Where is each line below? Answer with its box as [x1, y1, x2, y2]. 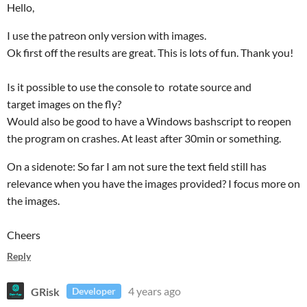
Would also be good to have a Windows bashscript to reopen [7, 114, 291, 127]
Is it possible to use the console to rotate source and [7, 80, 251, 93]
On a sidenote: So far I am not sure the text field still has [7, 160, 267, 173]
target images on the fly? [7, 97, 121, 110]
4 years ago [128, 284, 181, 297]
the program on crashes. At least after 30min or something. [7, 132, 281, 145]
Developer [72, 285, 116, 297]
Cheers [7, 228, 40, 241]
